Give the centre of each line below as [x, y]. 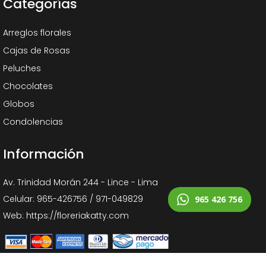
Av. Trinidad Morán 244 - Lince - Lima [80, 182]
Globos [19, 104]
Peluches [22, 68]
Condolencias [33, 122]
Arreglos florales [37, 33]
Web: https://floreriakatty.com [66, 216]
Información [44, 154]
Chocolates [28, 86]
